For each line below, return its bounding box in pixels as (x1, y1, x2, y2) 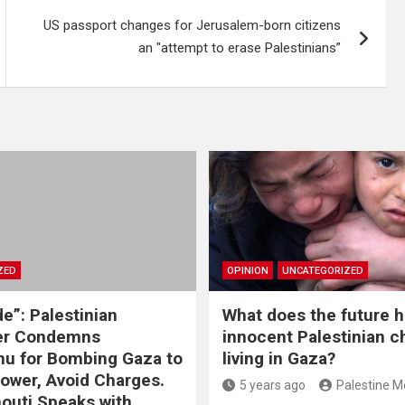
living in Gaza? (222, 347, 335, 369)
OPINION (227, 264, 268, 277)
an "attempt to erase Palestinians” (138, 40, 342, 56)
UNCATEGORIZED (282, 264, 363, 277)
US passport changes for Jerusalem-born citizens (43, 17, 342, 33)
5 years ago (240, 377, 306, 392)
